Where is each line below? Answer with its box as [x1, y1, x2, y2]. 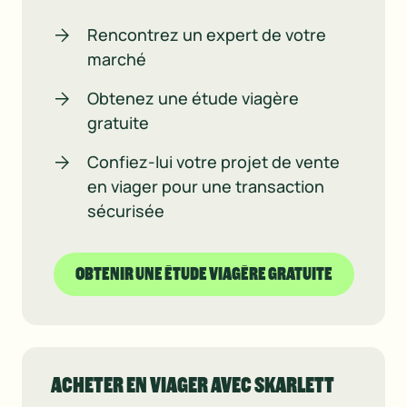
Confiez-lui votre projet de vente [87, 150, 340, 173]
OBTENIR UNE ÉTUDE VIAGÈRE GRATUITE [74, 262, 333, 285]
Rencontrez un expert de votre [87, 23, 326, 45]
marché [87, 47, 146, 70]
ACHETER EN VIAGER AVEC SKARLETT [51, 372, 334, 399]
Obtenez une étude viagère [87, 86, 299, 109]
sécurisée [87, 199, 164, 222]
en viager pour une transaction [87, 174, 324, 197]
